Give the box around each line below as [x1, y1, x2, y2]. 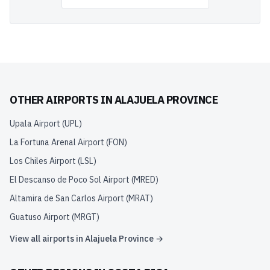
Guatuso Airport [10, 212, 70, 222]
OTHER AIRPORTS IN [10, 93, 115, 107]
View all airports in [10, 233, 85, 244]
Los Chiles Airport [10, 155, 76, 166]
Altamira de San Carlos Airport [10, 193, 124, 204]
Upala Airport [10, 118, 60, 129]
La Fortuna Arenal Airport [10, 137, 104, 148]
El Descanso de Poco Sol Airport [10, 174, 130, 185]
